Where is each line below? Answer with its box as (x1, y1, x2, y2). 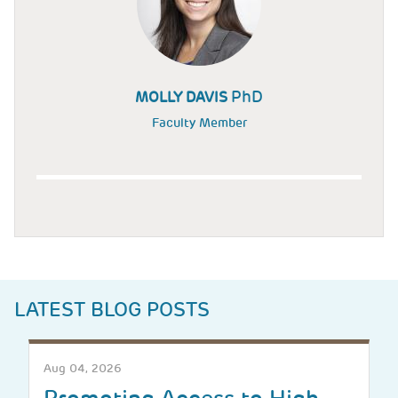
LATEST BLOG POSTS (14, 297, 210, 323)
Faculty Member (151, 114, 247, 131)
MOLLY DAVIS (135, 87, 231, 107)
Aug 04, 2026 (44, 361, 122, 377)
